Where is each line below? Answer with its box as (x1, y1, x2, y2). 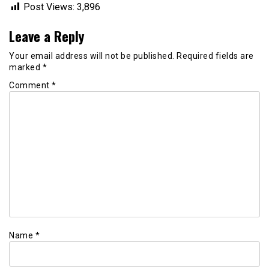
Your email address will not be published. (9, 51, 175, 61)
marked (9, 62, 43, 73)
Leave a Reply (9, 25, 84, 46)
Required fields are (177, 51, 254, 61)
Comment (9, 80, 52, 91)
